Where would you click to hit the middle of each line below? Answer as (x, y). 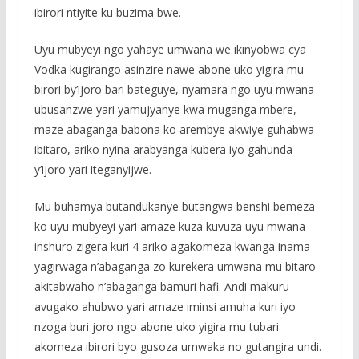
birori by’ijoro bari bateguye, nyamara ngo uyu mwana (174, 89)
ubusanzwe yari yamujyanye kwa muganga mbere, (165, 109)
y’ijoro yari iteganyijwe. (93, 169)
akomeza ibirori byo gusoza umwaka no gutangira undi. (177, 346)
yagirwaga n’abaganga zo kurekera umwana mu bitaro (175, 266)
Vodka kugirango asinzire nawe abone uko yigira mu (169, 69)
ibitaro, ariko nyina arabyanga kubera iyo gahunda (163, 149)
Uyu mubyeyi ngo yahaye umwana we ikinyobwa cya (170, 49)
